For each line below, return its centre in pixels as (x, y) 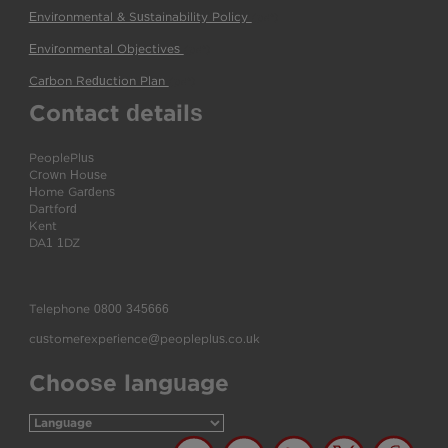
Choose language (128, 382)
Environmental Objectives (106, 48)
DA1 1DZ (54, 243)
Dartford (52, 209)
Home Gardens (71, 192)
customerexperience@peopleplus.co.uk (144, 338)
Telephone (61, 308)
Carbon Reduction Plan (98, 80)
